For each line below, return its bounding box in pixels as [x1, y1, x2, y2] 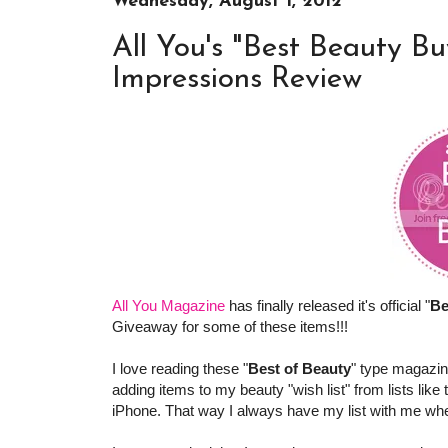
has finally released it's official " [225, 297, 430, 315]
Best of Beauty [248, 360, 351, 378]
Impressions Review [112, 64, 362, 96]
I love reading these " [112, 360, 248, 378]
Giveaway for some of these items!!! [112, 318, 348, 336]
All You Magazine [112, 297, 225, 315]
